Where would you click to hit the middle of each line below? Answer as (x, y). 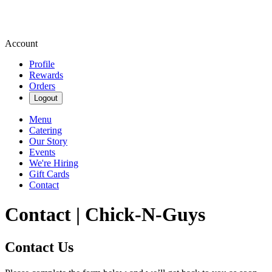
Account (21, 43)
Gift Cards (49, 174)
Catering (46, 130)
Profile (42, 64)
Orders (42, 86)
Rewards (46, 75)
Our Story (48, 141)
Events (42, 152)
